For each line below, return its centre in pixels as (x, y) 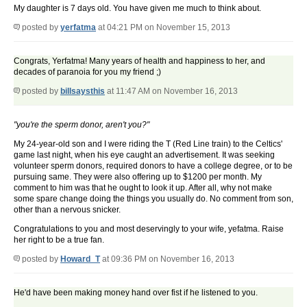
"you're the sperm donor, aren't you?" (82, 125)
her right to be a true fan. (59, 240)
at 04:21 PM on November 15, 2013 (163, 28)
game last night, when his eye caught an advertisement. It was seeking (144, 155)
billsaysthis (83, 91)
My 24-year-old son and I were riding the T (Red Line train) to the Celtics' (148, 144)
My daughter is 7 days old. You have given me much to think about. (137, 9)
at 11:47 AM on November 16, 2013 (171, 91)
